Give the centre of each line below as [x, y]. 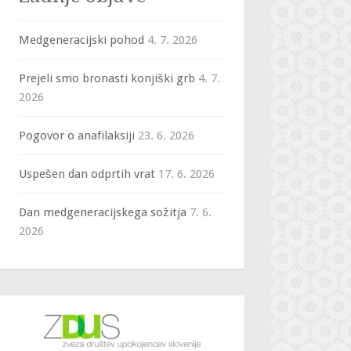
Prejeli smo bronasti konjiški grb [107, 78]
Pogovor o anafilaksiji [77, 136]
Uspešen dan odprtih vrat [87, 174]
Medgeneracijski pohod [81, 40]
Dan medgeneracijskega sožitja [103, 212]
